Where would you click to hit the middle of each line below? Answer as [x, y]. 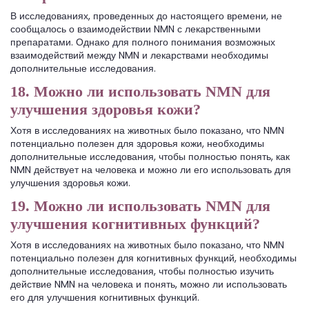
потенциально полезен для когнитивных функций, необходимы [153, 258]
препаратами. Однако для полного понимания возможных [143, 42]
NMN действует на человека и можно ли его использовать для [151, 170]
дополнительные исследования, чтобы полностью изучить [142, 271]
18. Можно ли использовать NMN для [140, 92]
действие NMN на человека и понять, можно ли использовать [149, 285]
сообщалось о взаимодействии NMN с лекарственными [136, 29]
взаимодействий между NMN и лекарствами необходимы [139, 56]
